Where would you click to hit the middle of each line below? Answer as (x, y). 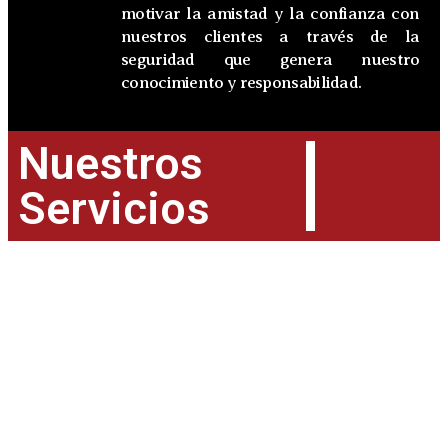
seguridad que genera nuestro (270, 59)
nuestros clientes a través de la (270, 36)
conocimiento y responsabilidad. (241, 82)
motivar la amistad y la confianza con (270, 13)
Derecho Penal (149, 327)
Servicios (114, 208)
